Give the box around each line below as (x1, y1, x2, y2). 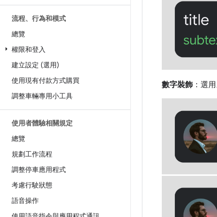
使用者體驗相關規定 (12, 119, 73, 127)
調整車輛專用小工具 (12, 92, 73, 100)
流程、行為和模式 (12, 14, 66, 23)
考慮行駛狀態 (12, 181, 52, 189)
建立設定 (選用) (12, 61, 59, 69)
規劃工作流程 (12, 150, 52, 158)
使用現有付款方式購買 (12, 76, 79, 85)
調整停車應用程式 (12, 165, 66, 174)
